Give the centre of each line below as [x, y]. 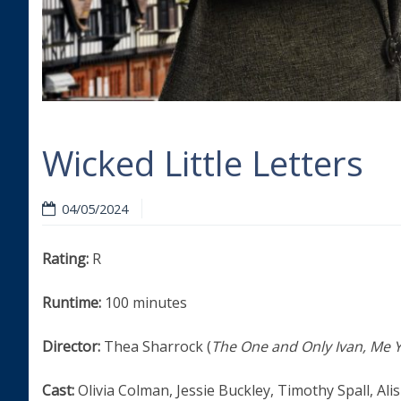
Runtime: [72, 302]
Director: [73, 346]
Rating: [67, 258]
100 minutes [144, 302]
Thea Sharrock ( [158, 346]
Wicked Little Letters [203, 163]
